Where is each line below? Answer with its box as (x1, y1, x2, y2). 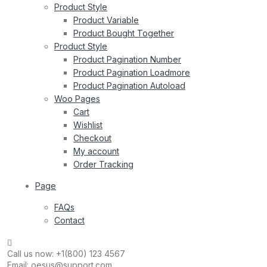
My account (73, 145, 119, 156)
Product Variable (73, 14, 139, 25)
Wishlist (73, 119, 103, 130)
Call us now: (7, 248, 56, 259)
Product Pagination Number (73, 54, 181, 64)
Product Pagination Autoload (73, 80, 185, 91)
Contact (54, 215, 85, 225)
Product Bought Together (73, 27, 174, 38)
